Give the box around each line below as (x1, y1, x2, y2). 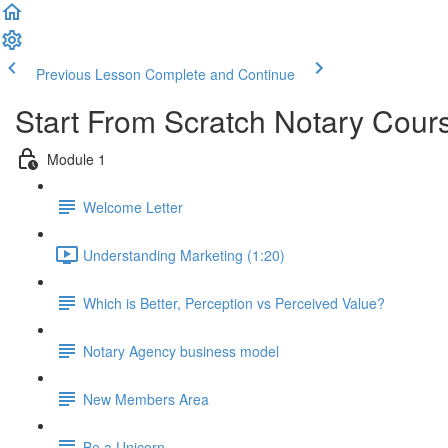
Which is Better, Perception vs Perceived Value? (83, 292, 385, 313)
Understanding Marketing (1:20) (83, 244, 285, 265)
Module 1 (47, 148, 106, 169)
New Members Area (83, 388, 209, 409)
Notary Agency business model (83, 340, 279, 361)
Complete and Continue (145, 64, 295, 84)
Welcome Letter (83, 196, 183, 217)
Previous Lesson (36, 64, 141, 84)
